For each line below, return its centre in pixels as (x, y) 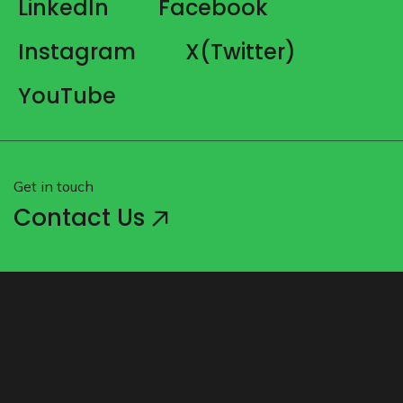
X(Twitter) (241, 51)
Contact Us (82, 217)
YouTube (67, 95)
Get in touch (54, 186)
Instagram (77, 51)
